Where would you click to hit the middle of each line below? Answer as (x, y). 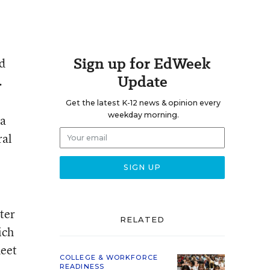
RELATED (142, 219)
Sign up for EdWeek (142, 64)
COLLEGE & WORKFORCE (109, 257)
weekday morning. (143, 115)
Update (142, 82)
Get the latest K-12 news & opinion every (143, 103)
